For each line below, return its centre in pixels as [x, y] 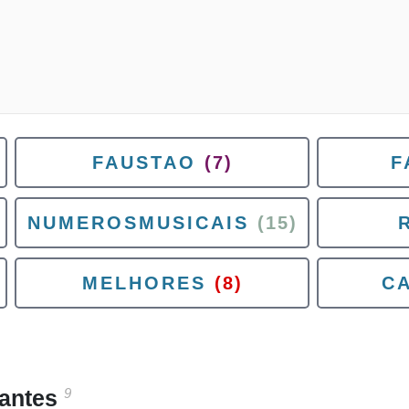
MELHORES [144, 283]
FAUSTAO [144, 163]
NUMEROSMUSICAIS [138, 223]
